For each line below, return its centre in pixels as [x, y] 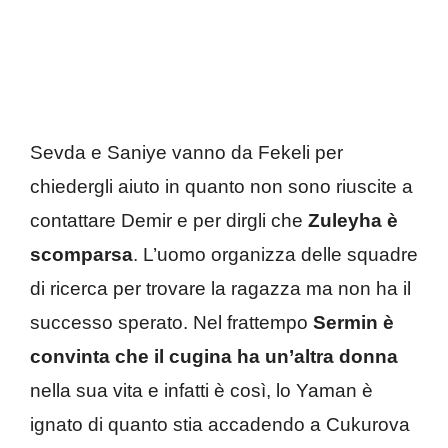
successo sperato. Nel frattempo [171, 323]
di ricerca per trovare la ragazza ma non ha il [220, 289]
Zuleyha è [353, 221]
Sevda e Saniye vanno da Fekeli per [186, 153]
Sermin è [353, 323]
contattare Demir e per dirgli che [169, 221]
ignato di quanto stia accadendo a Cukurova [220, 425]
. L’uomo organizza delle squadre [275, 255]
